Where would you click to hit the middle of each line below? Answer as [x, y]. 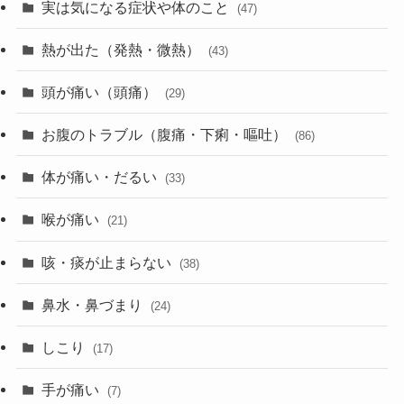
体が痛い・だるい [101, 177]
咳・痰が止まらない [109, 262]
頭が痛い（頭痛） [101, 92]
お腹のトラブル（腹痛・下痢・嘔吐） [166, 135]
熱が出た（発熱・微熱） [123, 49]
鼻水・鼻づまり [94, 304]
